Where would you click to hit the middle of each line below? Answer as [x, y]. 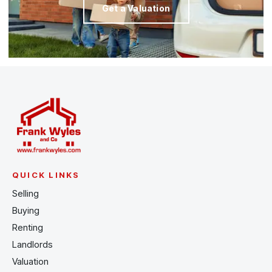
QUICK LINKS [46, 175]
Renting [28, 227]
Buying [26, 210]
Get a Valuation [136, 8]
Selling [25, 193]
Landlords [32, 244]
